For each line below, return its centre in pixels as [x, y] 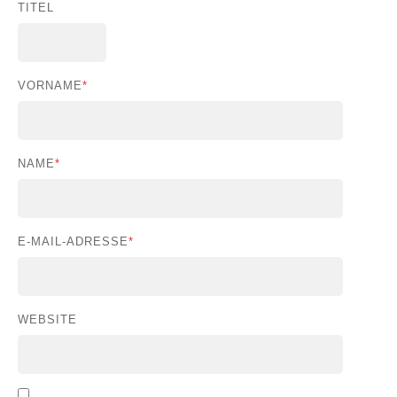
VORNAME [50, 86]
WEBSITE [47, 320]
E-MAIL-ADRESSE [73, 242]
